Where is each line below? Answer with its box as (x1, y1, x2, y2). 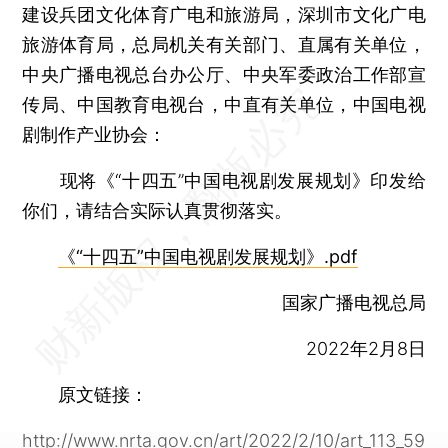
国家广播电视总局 (281, 292, 426, 313)
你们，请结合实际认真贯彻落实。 (22, 200, 293, 221)
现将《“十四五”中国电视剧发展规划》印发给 (22, 170, 426, 191)
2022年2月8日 (305, 338, 426, 359)
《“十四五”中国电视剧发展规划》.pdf (58, 246, 359, 267)
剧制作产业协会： (22, 124, 167, 145)
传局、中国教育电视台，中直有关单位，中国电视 (22, 94, 426, 115)
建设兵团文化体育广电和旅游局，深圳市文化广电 (22, 4, 426, 25)
